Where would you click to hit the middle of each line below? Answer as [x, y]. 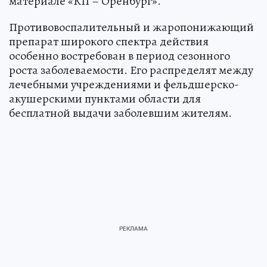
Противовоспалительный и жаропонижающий [131, 27]
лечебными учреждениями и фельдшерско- [124, 84]
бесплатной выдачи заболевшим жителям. [120, 113]
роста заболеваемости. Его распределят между [131, 70]
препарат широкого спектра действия [109, 41]
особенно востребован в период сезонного [119, 55]
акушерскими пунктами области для [105, 98]
